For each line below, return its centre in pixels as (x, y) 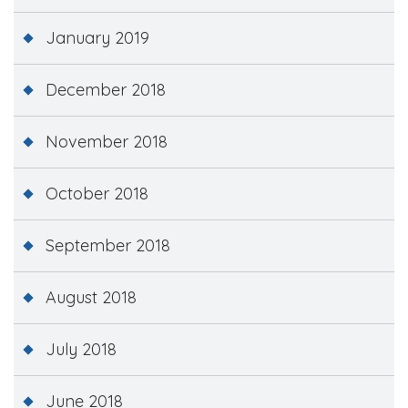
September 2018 (108, 245)
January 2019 (97, 37)
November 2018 (107, 141)
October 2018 (97, 193)
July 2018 (81, 349)
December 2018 (106, 89)
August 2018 (91, 297)
